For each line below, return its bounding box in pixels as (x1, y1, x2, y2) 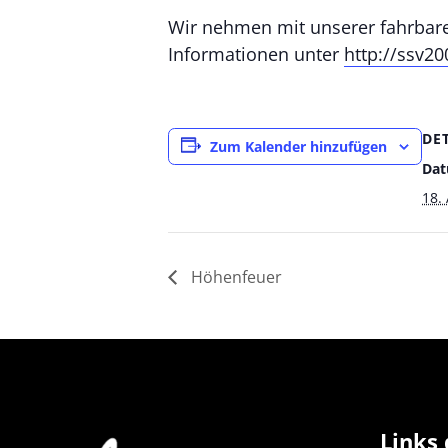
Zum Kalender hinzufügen (210, 137, 387, 156)
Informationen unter (168, 42, 344, 66)
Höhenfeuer (187, 265, 282, 288)
